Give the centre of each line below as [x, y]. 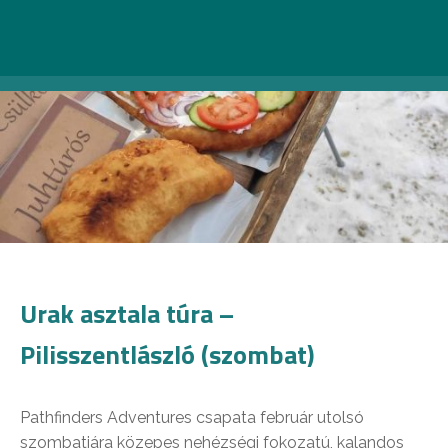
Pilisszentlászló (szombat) [167, 354]
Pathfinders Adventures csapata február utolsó [192, 417]
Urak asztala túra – [127, 313]
